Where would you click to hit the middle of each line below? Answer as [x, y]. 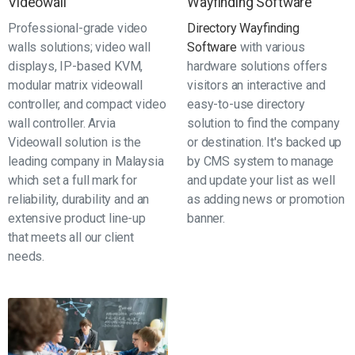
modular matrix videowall [76, 85]
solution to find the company [263, 123]
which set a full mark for [73, 180]
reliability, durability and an [79, 199]
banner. [206, 218]
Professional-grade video [78, 28]
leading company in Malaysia [86, 161]
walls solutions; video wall [79, 47]
